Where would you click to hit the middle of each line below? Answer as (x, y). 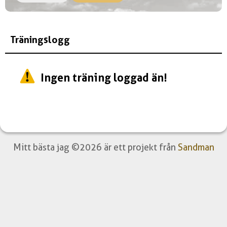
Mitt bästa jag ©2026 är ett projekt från (95, 147)
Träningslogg (40, 40)
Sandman (196, 147)
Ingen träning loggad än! (104, 78)
